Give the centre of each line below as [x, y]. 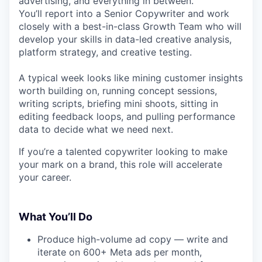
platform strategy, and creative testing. [105, 52]
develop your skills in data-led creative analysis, [125, 39]
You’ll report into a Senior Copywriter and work [124, 13]
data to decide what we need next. [96, 129]
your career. [45, 177]
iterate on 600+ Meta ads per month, [120, 252]
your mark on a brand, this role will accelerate [120, 164]
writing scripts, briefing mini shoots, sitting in [118, 103]
